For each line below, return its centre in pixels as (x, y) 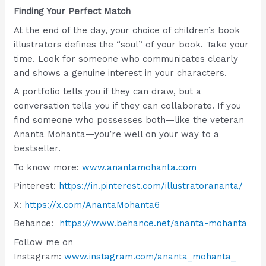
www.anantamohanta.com (140, 167)
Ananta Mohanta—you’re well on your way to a (117, 134)
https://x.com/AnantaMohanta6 (92, 205)
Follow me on (44, 242)
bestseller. (37, 149)
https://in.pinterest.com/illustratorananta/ (151, 186)
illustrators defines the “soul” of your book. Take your (132, 44)
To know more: (48, 167)
